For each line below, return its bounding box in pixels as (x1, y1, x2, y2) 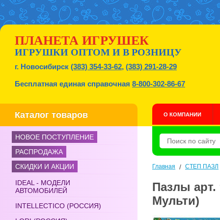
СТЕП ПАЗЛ (185, 163, 219, 170)
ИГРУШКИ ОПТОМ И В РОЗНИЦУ (15, 47, 182, 57)
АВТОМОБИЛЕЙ (15, 187, 67, 194)
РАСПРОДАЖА (15, 148, 63, 156)
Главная (152, 163, 175, 170)
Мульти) (152, 194, 199, 207)
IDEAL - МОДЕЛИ (15, 179, 70, 187)
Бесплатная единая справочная (15, 80, 132, 88)
